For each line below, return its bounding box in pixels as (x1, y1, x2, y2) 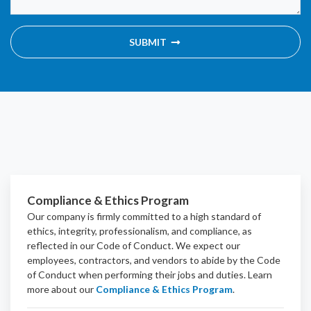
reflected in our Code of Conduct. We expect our (27, 239, 240, 251)
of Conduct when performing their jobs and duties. (27, 268, 246, 280)
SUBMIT (129, 35, 167, 48)
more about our (27, 283, 94, 295)
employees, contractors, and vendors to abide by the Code (27, 253, 280, 266)
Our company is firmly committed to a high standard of (27, 210, 261, 222)
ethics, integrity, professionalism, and (27, 224, 190, 237)
